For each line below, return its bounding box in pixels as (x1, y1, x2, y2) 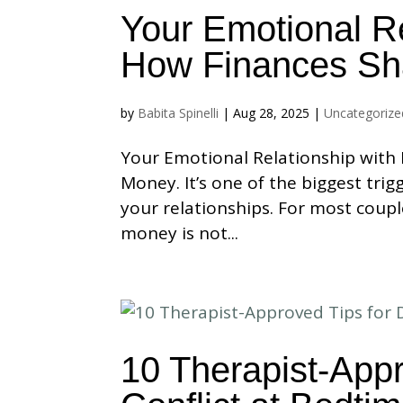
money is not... (121, 221, 239, 245)
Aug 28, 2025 (233, 104, 310, 121)
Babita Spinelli (138, 104, 219, 121)
